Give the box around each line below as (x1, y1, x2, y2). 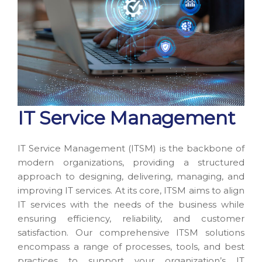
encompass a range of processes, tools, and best (18, 241, 244, 253)
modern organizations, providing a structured (18, 157, 244, 168)
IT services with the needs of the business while (18, 199, 244, 211)
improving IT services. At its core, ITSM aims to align (18, 185, 244, 196)
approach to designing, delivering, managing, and (18, 171, 244, 182)
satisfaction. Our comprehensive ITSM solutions (18, 227, 244, 239)
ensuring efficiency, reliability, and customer (18, 213, 244, 225)
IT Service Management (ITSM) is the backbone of (18, 143, 244, 154)
